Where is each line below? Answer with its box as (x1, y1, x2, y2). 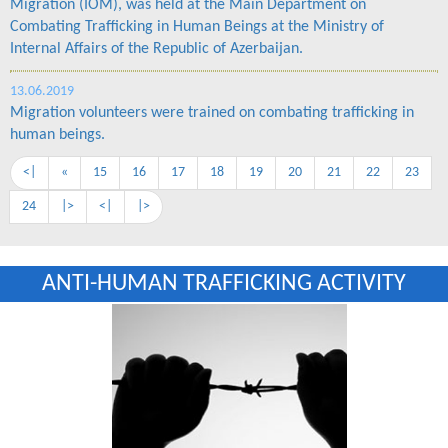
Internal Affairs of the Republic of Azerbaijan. (10, 41, 303, 58)
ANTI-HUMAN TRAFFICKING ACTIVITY (42, 272, 406, 297)
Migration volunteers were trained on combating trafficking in (10, 105, 414, 122)
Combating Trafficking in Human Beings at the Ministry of (10, 19, 384, 36)
